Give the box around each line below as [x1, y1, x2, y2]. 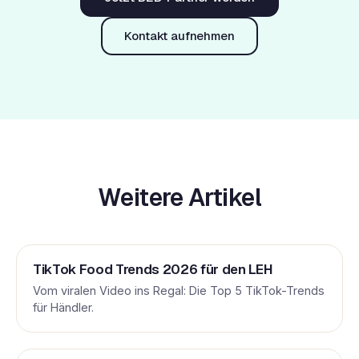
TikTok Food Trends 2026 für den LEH [33, 260, 273, 279]
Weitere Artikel [98, 182, 261, 214]
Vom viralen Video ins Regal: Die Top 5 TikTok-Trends [33, 284, 325, 298]
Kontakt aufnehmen [124, 28, 235, 44]
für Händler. [33, 301, 94, 315]
